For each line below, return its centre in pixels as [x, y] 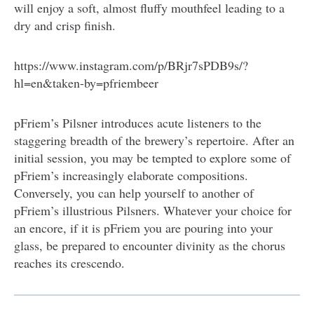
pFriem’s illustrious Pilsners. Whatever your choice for [153, 210]
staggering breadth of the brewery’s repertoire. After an [154, 140]
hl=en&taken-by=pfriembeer [86, 82]
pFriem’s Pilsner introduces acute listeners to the [138, 122]
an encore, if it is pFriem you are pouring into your [143, 227]
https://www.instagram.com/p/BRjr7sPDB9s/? [131, 65]
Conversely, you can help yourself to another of [134, 192]
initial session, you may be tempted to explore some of [152, 157]
